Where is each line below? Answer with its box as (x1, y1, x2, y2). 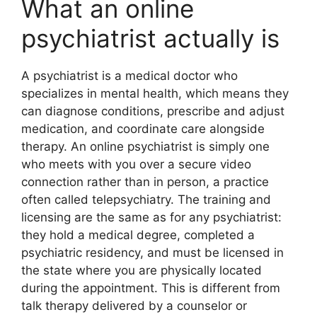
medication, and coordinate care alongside (21, 121, 265, 136)
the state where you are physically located (21, 263, 262, 277)
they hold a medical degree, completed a (21, 227, 255, 242)
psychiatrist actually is (21, 23, 279, 53)
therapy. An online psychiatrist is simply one (21, 139, 270, 154)
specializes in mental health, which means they (21, 86, 289, 100)
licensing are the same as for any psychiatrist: (21, 209, 282, 224)
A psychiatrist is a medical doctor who (21, 68, 238, 83)
